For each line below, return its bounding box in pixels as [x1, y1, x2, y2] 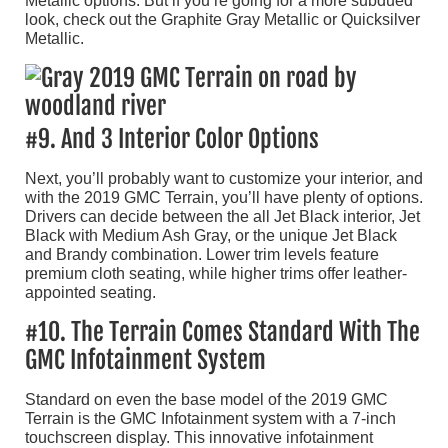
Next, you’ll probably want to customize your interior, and [25, 170, 423, 188]
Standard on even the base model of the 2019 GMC [25, 391, 388, 409]
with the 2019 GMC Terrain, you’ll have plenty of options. [25, 189, 423, 207]
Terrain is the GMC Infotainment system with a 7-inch [25, 410, 396, 428]
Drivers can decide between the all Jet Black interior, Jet [25, 208, 420, 226]
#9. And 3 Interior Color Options [25, 124, 319, 155]
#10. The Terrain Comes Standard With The [25, 317, 420, 348]
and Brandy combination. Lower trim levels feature [25, 246, 379, 264]
